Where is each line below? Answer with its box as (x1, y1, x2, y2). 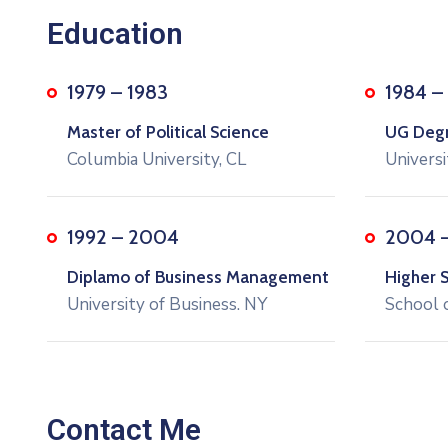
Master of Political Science (67, 122, 269, 142)
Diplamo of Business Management (67, 267, 329, 287)
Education (47, 16, 183, 51)
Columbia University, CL (67, 148, 246, 171)
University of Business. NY (67, 293, 267, 316)
